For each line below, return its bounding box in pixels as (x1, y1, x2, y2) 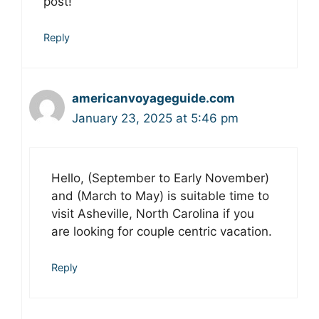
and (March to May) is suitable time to (51, 188, 269, 203)
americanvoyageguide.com (72, 91, 235, 106)
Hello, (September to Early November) (51, 170, 269, 185)
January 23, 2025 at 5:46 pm (72, 111, 239, 126)
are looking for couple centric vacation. (51, 224, 272, 239)
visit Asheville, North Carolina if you (51, 206, 254, 221)
